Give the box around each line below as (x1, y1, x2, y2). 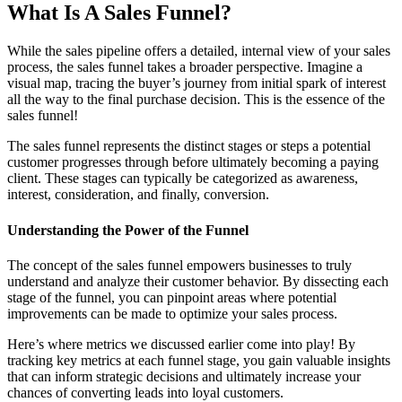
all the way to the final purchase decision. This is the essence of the (7, 92, 385, 108)
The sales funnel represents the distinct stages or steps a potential (7, 138, 371, 154)
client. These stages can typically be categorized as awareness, (7, 170, 358, 187)
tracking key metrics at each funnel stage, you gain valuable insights (7, 352, 390, 368)
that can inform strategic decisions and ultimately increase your (7, 368, 361, 384)
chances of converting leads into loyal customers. (7, 384, 284, 400)
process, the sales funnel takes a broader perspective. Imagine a (7, 59, 363, 75)
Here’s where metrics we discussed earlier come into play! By (7, 336, 355, 352)
